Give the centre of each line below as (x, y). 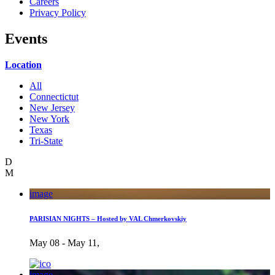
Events (26, 38)
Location (23, 64)
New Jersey (52, 107)
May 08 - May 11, (64, 242)
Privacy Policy (58, 13)
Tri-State (46, 141)
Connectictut (54, 96)
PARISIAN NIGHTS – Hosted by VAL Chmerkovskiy (108, 218)
